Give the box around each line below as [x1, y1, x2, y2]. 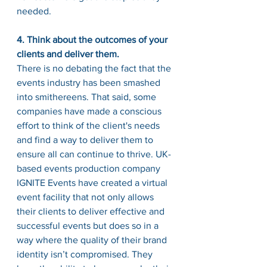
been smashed [97, 77, 163, 88]
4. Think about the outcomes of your [17, 35, 170, 45]
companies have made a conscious [17, 106, 164, 116]
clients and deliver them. [17, 49, 119, 59]
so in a [129, 221, 161, 231]
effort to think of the [17, 120, 103, 131]
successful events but [17, 221, 109, 231]
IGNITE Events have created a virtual [17, 178, 170, 188]
